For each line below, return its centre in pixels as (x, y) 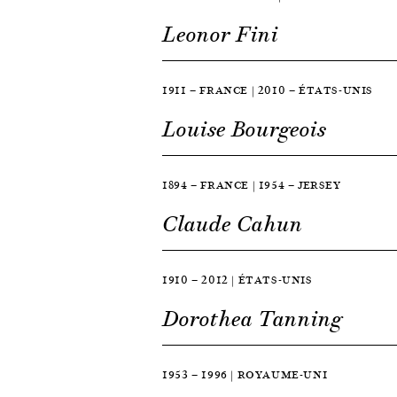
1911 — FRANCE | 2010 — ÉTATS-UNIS (268, 90)
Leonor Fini (221, 35)
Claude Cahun (233, 225)
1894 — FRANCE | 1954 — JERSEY (252, 185)
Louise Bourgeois (245, 130)
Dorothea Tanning (253, 319)
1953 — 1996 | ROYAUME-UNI (245, 375)
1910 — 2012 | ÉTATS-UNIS (237, 280)
